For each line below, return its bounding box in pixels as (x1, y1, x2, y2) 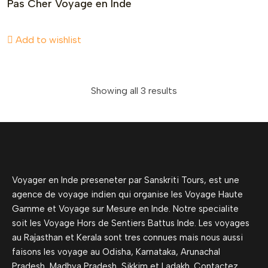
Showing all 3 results (91, 85, 177, 96)
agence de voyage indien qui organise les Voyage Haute (12, 189, 243, 200)
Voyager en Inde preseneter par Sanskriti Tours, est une (12, 175, 239, 185)
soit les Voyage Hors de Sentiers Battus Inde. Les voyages (12, 218, 249, 229)
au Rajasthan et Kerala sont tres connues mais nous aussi (12, 232, 243, 243)
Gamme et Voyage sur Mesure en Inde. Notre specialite (12, 203, 239, 214)
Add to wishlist (16, 34, 81, 45)
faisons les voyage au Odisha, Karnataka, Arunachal (12, 246, 220, 257)
